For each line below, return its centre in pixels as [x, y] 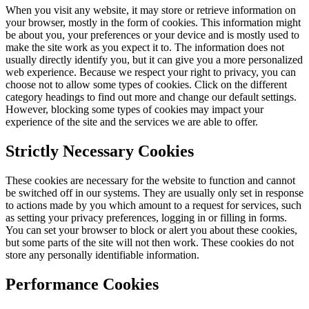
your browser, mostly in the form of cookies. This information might [153, 22]
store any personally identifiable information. [102, 255]
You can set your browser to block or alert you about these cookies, [151, 230]
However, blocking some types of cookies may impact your [134, 109]
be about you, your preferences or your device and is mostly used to [152, 34]
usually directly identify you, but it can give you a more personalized [154, 59]
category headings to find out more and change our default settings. [151, 97]
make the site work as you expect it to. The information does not [145, 47]
